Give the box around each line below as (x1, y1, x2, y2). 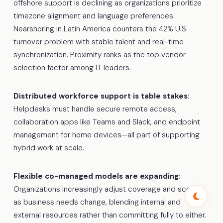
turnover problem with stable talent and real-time (13, 36, 184, 47)
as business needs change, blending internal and (13, 197, 181, 207)
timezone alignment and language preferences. (13, 10, 175, 21)
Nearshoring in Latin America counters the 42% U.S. (13, 23, 188, 34)
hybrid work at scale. (13, 142, 84, 153)
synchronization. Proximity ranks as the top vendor (13, 49, 186, 60)
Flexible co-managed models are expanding (13, 171, 179, 181)
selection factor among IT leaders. (13, 62, 131, 73)
